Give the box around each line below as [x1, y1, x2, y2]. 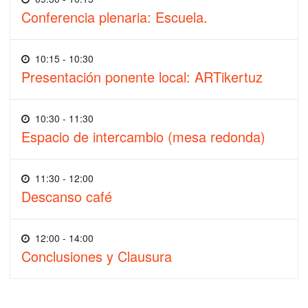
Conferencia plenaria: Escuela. [21, 6, 208, 27]
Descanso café [21, 186, 112, 206]
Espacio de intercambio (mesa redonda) [21, 126, 265, 146]
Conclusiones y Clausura [21, 245, 172, 266]
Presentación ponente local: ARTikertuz [21, 66, 263, 87]
